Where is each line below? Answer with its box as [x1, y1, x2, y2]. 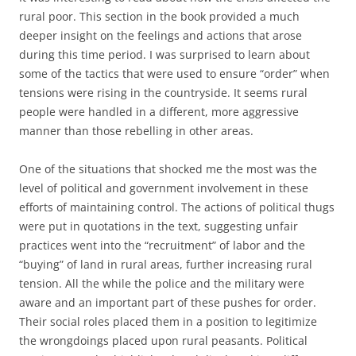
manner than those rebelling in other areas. [19, 123, 253, 138]
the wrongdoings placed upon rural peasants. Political [19, 333, 308, 348]
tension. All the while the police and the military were [19, 276, 304, 291]
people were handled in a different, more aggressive [19, 104, 299, 119]
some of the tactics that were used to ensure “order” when [19, 66, 330, 81]
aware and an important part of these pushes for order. [19, 295, 316, 310]
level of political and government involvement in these [19, 180, 308, 195]
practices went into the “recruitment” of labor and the [19, 238, 305, 253]
